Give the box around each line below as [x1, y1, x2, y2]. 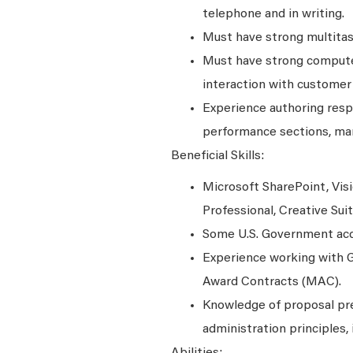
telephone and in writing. [203, 8, 344, 20]
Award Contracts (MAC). [203, 276, 341, 288]
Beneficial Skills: [171, 150, 264, 162]
